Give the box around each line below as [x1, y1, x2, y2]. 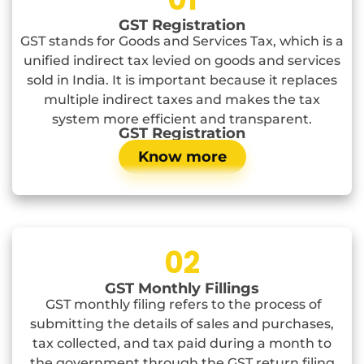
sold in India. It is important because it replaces [27, 72, 337, 89]
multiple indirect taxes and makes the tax [44, 92, 320, 108]
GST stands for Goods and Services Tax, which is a [20, 33, 344, 50]
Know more [137, 148, 227, 167]
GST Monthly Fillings [105, 279, 259, 298]
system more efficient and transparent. [52, 111, 312, 128]
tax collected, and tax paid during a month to [32, 336, 331, 352]
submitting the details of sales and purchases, [30, 316, 334, 332]
